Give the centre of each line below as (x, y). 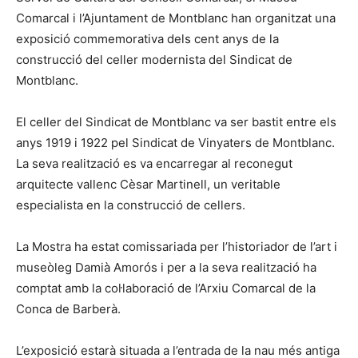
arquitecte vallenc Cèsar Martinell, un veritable (148, 185)
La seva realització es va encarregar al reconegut (154, 164)
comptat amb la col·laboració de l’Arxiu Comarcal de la (166, 288)
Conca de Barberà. (68, 309)
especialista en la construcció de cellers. (131, 205)
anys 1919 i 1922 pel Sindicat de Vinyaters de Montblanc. (175, 143)
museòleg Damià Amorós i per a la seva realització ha (166, 268)
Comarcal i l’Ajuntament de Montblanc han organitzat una (176, 18)
